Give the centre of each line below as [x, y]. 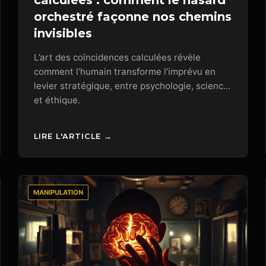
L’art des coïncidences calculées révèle [118, 58]
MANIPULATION [58, 192]
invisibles [63, 34]
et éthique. [57, 100]
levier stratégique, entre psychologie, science [132, 86]
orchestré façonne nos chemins [133, 17]
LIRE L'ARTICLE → [73, 136]
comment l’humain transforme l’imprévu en [125, 72]
